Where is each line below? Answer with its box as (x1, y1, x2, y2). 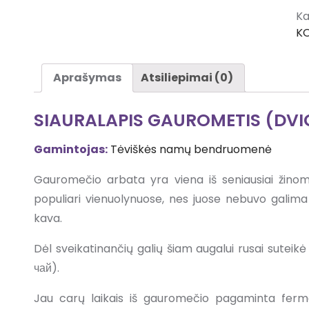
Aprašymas (52, 70, 121, 86)
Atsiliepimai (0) (140, 70, 233, 86)
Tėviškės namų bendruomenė (110, 141, 272, 157)
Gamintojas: (33, 141, 108, 157)
